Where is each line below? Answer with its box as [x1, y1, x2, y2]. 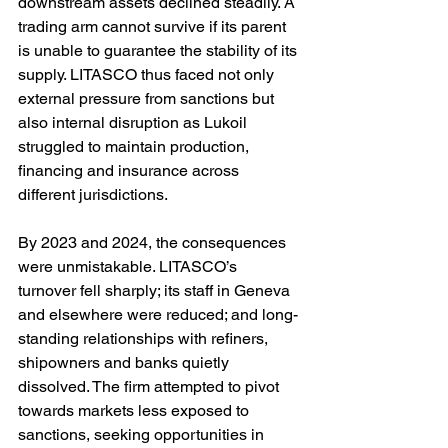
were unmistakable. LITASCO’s [18, 257, 241, 277]
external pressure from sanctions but [18, 89, 278, 109]
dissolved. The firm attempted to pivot [18, 377, 283, 397]
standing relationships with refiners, [18, 329, 272, 349]
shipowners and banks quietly [18, 353, 233, 373]
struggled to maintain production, [18, 137, 253, 157]
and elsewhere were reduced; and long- [18, 305, 298, 325]
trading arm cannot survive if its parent [18, 17, 290, 37]
